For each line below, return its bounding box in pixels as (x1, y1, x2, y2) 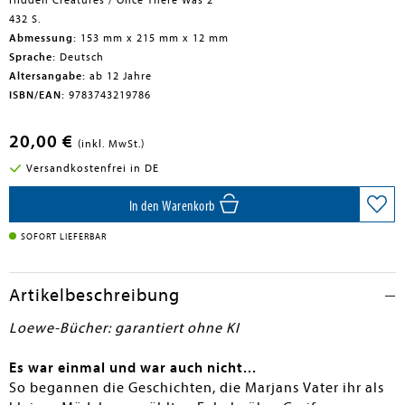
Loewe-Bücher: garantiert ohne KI (9, 320, 240, 336)
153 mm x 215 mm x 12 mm (77, 32, 229, 44)
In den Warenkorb (128, 198, 219, 214)
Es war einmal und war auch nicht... (9, 360, 257, 376)
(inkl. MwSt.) (78, 137, 145, 150)
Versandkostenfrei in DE (25, 162, 159, 174)
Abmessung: (9, 32, 77, 44)
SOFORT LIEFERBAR (21, 231, 107, 242)
